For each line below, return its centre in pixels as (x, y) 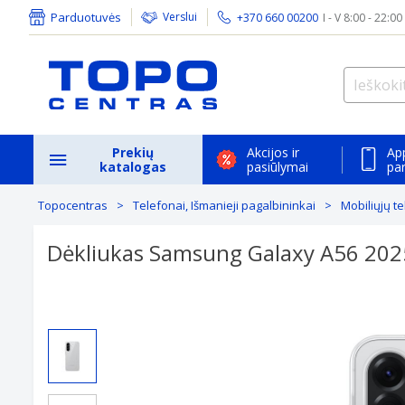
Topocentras (73, 205)
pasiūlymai (278, 166)
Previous (77, 316)
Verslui (180, 17)
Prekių (133, 152)
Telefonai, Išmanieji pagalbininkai (224, 205)
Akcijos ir (273, 152)
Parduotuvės (86, 17)
